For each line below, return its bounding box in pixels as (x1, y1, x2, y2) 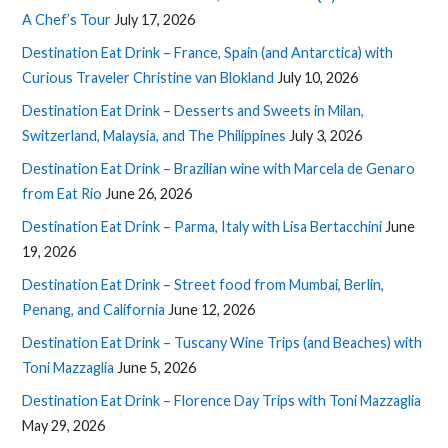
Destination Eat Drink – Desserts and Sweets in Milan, (22, 101, 365, 119)
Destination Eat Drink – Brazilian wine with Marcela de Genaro (22, 159, 416, 177)
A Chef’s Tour (22, 10, 112, 28)
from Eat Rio (22, 184, 103, 202)
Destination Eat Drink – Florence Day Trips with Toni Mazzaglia (22, 391, 422, 409)
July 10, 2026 (277, 68, 359, 86)
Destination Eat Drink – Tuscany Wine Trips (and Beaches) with (22, 333, 423, 351)
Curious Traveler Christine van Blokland (22, 68, 275, 86)
